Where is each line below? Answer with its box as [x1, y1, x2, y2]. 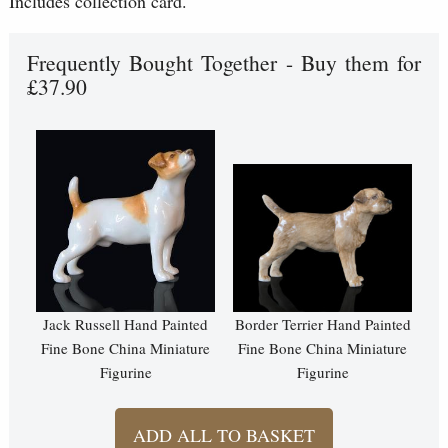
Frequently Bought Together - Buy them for [27, 48, 421, 78]
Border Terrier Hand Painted [234, 314, 411, 335]
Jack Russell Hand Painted [43, 314, 208, 335]
